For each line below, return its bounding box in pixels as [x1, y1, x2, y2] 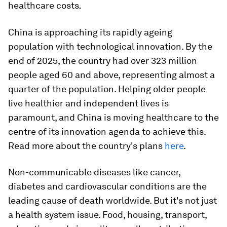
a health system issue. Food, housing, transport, [8, 209, 207, 220]
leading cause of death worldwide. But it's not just [8, 195, 217, 206]
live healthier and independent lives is [8, 98, 169, 109]
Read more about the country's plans [8, 140, 165, 152]
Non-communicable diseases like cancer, [8, 167, 180, 178]
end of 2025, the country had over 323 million [8, 55, 197, 66]
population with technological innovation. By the [8, 41, 212, 52]
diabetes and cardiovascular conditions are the [8, 181, 207, 192]
